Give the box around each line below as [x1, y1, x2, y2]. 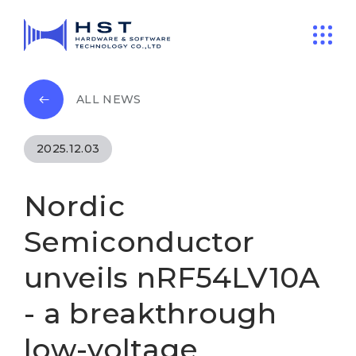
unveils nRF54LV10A [24, 260, 320, 295]
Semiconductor [24, 224, 255, 259]
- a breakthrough [24, 296, 277, 331]
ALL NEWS [76, 91, 141, 106]
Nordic [24, 188, 125, 223]
